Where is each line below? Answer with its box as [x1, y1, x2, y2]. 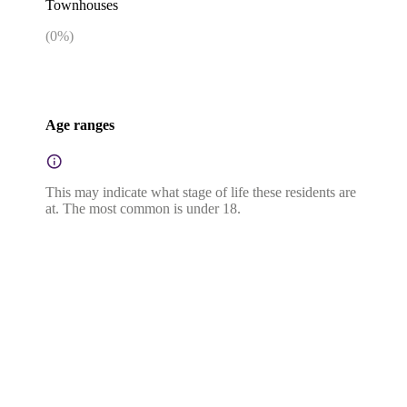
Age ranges [45, 116, 114, 133]
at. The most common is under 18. [45, 201, 241, 217]
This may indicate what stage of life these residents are [45, 184, 356, 201]
